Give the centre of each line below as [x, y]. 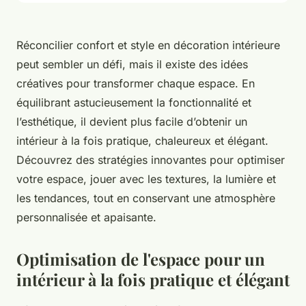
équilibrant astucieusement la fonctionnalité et [134, 103]
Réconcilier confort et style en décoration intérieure [148, 45]
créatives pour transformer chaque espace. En [136, 84]
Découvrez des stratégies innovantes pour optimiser [151, 160]
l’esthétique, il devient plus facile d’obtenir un [132, 122]
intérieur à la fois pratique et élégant [153, 280]
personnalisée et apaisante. [86, 218]
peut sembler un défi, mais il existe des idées [132, 65]
